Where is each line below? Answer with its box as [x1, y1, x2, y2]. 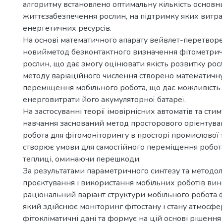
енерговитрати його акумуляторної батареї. [23, 94, 186, 105]
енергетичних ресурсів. [23, 23, 111, 34]
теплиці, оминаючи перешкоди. [23, 154, 141, 165]
